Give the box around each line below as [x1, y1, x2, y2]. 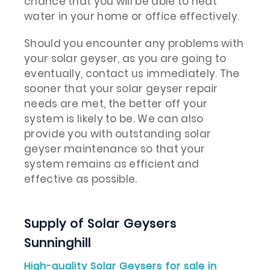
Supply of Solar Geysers [24, 215, 177, 233]
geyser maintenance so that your [24, 142, 206, 157]
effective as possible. [24, 172, 137, 187]
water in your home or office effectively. [24, 9, 240, 24]
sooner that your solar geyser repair [24, 81, 218, 96]
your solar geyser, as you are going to [24, 51, 227, 66]
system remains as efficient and [24, 157, 199, 172]
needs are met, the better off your [24, 96, 208, 111]
